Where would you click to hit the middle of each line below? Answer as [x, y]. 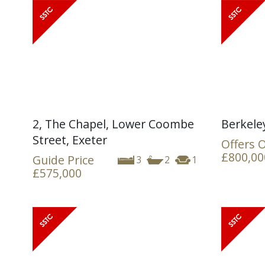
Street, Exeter [70, 140]
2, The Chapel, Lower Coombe [113, 124]
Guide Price [63, 160]
